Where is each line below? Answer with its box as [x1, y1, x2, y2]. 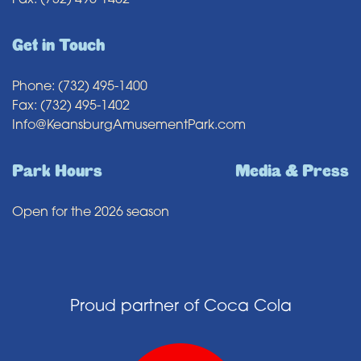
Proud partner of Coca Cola [69, 299, 292, 315]
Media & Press [235, 162, 349, 180]
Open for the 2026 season [12, 206, 169, 219]
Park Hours [12, 162, 102, 180]
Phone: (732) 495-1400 [12, 81, 147, 93]
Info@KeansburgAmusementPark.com [12, 119, 246, 132]
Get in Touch [12, 36, 105, 55]
